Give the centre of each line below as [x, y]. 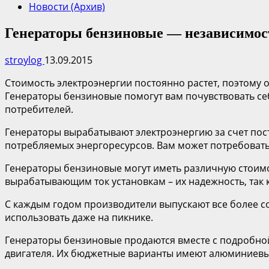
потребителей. [39, 109]
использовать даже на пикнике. [79, 217]
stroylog [25, 60]
